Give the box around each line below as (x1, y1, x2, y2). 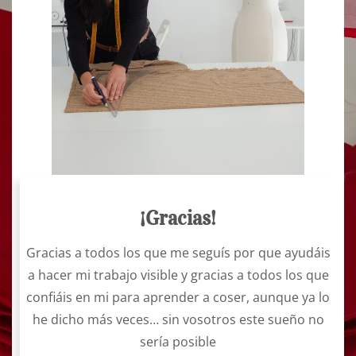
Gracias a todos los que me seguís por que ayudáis (25, 243, 331, 261)
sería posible (140, 332, 216, 350)
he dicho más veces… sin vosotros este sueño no (32, 310, 324, 328)
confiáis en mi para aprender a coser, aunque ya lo (26, 288, 330, 306)
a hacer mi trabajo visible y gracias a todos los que (27, 265, 329, 284)
